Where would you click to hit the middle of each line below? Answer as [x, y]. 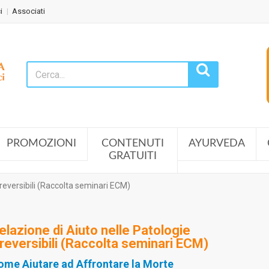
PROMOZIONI [41, 144]
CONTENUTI [132, 144]
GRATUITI [132, 156]
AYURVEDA [217, 144]
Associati [29, 11]
